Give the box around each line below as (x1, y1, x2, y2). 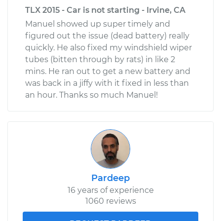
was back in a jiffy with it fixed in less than (25, 78, 189, 88)
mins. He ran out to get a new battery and (25, 66, 190, 76)
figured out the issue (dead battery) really (25, 31, 189, 40)
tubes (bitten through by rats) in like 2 (25, 54, 175, 64)
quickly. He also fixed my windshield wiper (25, 42, 192, 52)
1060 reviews (85, 196, 136, 206)
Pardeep (91, 172, 130, 184)
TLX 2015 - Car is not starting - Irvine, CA (25, 5, 185, 15)
